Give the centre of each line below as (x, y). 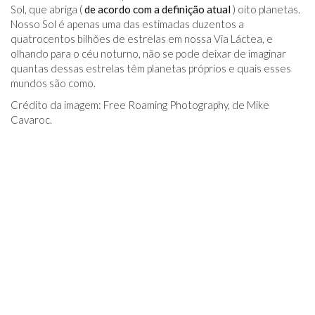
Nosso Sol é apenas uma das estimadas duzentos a (127, 24)
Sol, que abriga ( (47, 9)
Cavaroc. (31, 120)
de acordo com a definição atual (157, 9)
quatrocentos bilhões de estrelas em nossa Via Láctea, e (142, 39)
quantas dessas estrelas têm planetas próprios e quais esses (151, 68)
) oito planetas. (265, 9)
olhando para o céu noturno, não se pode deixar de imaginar (148, 53)
